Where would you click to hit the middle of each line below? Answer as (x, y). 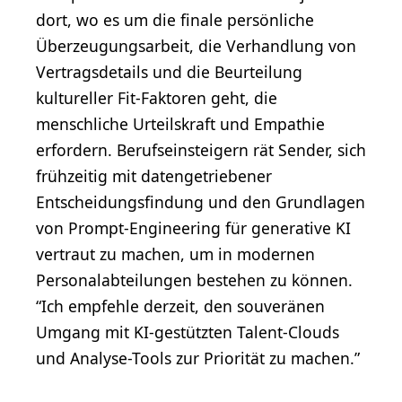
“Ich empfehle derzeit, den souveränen (180, 306)
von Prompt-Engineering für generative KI (193, 227)
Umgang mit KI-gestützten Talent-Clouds (188, 332)
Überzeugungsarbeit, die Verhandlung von (196, 45)
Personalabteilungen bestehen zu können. (194, 280)
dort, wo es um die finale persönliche (175, 19)
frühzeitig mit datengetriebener (154, 175)
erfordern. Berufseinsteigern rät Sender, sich (201, 149)
